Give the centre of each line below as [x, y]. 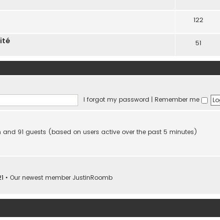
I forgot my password [116, 100]
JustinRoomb [93, 178]
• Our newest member [38, 178]
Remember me [178, 100]
